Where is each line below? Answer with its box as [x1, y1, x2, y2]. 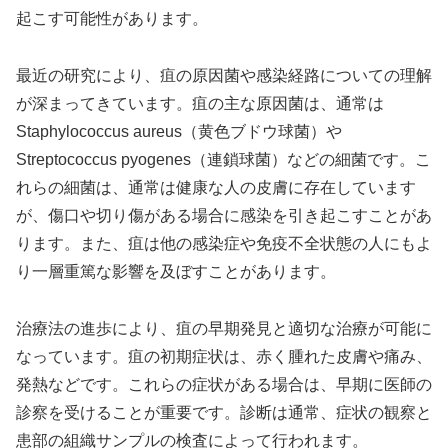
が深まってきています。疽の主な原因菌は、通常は [16, 95, 384, 113]
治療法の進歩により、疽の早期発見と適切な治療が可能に [16, 319, 432, 337]
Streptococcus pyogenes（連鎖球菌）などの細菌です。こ [16, 151, 431, 169]
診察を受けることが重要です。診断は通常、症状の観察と [16, 403, 432, 421]
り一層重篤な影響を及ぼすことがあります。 [16, 263, 336, 281]
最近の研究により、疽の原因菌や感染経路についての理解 [16, 67, 432, 85]
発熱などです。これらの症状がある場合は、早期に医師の [16, 375, 432, 393]
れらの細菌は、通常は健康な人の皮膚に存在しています [16, 179, 416, 197]
